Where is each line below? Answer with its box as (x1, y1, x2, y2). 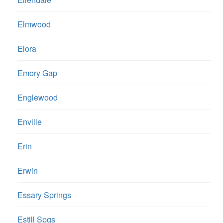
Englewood (17, 92, 58, 104)
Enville (17, 116, 42, 128)
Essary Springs (17, 189, 71, 201)
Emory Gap (17, 67, 57, 79)
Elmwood (17, 18, 51, 30)
